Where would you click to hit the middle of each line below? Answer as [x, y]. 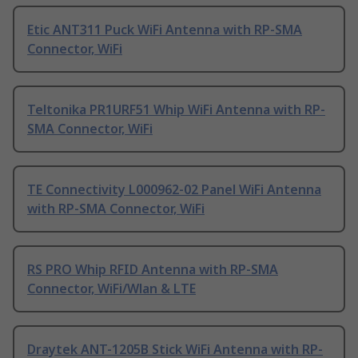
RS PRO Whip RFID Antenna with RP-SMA [153, 270]
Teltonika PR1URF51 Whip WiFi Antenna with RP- [176, 110]
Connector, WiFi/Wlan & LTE [111, 289]
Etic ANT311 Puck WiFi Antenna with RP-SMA [165, 30]
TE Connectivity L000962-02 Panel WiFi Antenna [174, 190]
